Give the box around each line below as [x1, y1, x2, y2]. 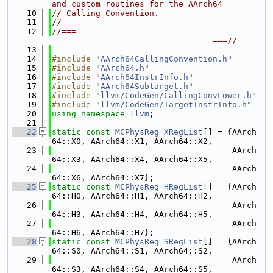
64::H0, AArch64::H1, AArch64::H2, [52, 191, 213, 200]
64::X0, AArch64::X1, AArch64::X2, [52, 136, 213, 146]
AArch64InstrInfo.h [101, 73, 188, 82]
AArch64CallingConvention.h [101, 54, 227, 63]
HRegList [164, 182, 203, 191]
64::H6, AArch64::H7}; [52, 228, 154, 237]
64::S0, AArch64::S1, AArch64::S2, [52, 246, 213, 255]
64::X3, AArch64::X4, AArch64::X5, [52, 155, 213, 164]
